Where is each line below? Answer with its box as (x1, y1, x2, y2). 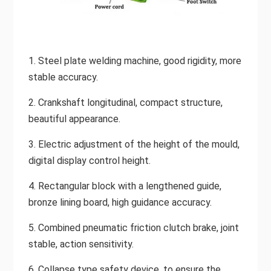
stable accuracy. (28, 71, 98, 83)
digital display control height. (28, 154, 151, 166)
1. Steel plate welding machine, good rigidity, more (28, 54, 241, 67)
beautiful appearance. (28, 113, 120, 125)
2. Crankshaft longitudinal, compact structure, (28, 96, 223, 108)
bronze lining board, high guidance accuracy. (28, 196, 212, 208)
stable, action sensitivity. (28, 238, 134, 250)
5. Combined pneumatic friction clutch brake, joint (28, 221, 239, 233)
